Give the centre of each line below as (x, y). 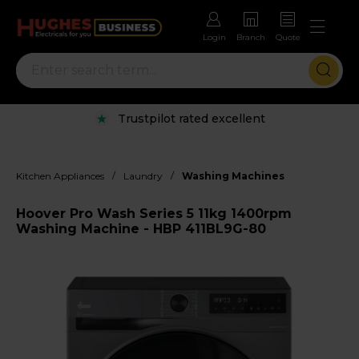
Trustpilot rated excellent (192, 118)
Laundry (143, 175)
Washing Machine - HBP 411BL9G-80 (141, 228)
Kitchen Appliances (60, 175)
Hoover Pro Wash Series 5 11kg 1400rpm (154, 213)
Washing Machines (233, 175)
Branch (251, 38)
